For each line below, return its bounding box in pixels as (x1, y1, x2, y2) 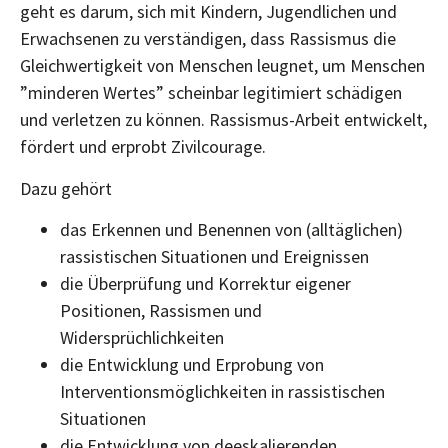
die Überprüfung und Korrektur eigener (60, 271, 351, 295)
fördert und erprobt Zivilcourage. (20, 135, 266, 159)
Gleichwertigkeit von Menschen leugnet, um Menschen (20, 54, 425, 78)
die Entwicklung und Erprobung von (60, 352, 324, 376)
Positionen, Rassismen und (60, 298, 262, 322)
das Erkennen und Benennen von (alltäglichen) (60, 217, 403, 241)
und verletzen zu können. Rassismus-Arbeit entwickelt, (20, 108, 427, 132)
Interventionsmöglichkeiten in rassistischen (60, 379, 385, 403)
